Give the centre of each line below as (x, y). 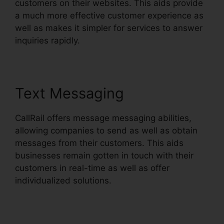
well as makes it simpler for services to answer (109, 28)
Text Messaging (69, 93)
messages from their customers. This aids (99, 143)
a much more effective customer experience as (109, 16)
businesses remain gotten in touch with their (104, 156)
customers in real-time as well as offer (92, 168)
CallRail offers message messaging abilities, (103, 118)
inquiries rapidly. (47, 41)
